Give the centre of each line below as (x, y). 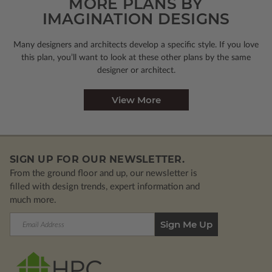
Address (26, 232)
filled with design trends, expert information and (105, 187)
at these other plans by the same (190, 58)
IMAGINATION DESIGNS (136, 19)
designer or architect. (136, 71)
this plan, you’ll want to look (75, 58)
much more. (33, 200)
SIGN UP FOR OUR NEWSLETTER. (97, 160)
